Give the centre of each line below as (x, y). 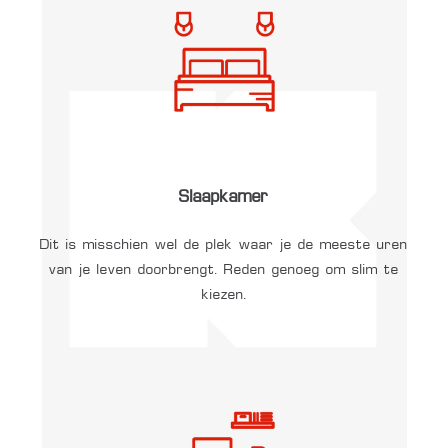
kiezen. (224, 295)
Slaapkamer (224, 198)
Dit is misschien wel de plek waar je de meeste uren (224, 245)
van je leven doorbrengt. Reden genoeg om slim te (224, 270)
